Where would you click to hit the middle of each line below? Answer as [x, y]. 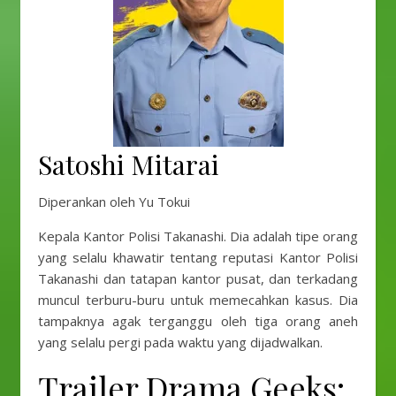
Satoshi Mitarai [129, 164]
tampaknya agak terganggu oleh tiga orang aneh [198, 321]
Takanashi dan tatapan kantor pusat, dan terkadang [198, 278]
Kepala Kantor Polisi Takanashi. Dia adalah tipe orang [198, 236]
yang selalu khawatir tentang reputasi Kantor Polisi [198, 257]
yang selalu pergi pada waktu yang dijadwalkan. [180, 342]
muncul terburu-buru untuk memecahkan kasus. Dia [198, 300]
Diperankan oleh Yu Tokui [114, 202]
